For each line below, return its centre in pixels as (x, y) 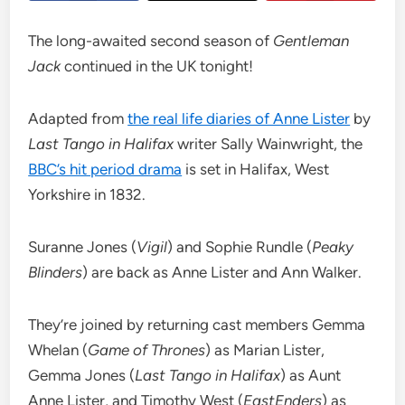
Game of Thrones (147, 350)
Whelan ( (58, 350)
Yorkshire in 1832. (87, 195)
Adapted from (78, 119)
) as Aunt (311, 376)
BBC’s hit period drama (105, 170)
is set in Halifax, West (256, 170)
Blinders (56, 273)
